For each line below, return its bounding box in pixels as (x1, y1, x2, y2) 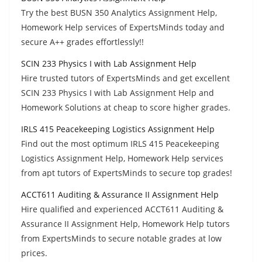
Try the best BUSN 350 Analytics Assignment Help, (21, 6, 217, 18)
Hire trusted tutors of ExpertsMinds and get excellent (21, 72, 230, 84)
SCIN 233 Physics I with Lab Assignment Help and (21, 87, 214, 98)
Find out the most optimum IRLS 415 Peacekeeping (21, 137, 219, 149)
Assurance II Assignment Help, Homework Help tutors (21, 218, 230, 229)
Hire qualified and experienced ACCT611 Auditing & (21, 203, 223, 215)
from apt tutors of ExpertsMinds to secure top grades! (21, 167, 232, 178)
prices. (21, 247, 47, 258)
